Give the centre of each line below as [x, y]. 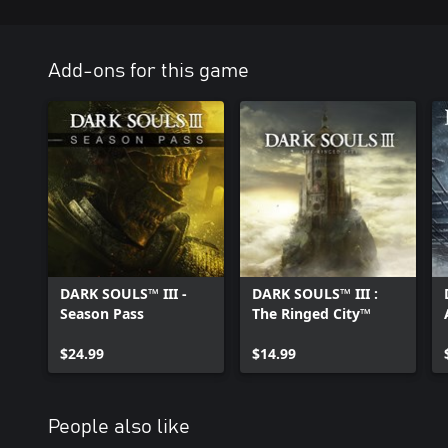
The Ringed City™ [311, 313]
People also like [119, 427]
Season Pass [102, 313]
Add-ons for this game [148, 71]
